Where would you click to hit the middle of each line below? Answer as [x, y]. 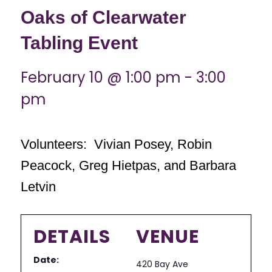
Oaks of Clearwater [103, 17]
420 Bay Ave [162, 264]
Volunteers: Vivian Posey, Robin [116, 144]
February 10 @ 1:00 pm [100, 77]
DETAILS [72, 237]
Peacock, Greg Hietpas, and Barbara [128, 165]
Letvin [38, 187]
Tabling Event [79, 43]
